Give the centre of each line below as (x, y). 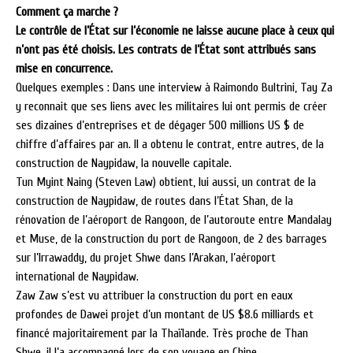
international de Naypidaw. (77, 277)
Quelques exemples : (64, 87)
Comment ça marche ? (67, 12)
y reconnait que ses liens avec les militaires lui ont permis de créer (171, 106)
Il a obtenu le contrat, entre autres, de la (229, 144)
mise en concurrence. (64, 69)
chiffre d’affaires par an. (73, 144)
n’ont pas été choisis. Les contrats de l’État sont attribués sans (166, 50)
